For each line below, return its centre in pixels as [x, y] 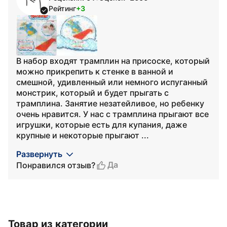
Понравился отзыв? [56, 165]
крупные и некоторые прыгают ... [83, 135]
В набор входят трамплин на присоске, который [113, 61]
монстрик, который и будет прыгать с [92, 93]
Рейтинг [62, 8]
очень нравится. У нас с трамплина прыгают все [112, 114]
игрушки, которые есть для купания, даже [102, 125]
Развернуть [39, 154]
